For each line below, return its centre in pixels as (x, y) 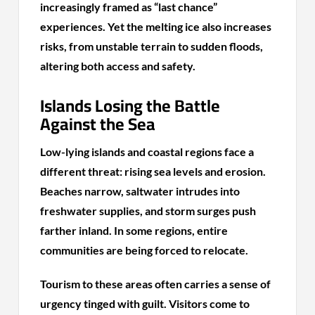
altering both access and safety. (118, 65)
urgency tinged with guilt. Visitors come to (145, 303)
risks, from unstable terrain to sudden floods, (152, 46)
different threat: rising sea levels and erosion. (153, 171)
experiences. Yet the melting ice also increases (156, 26)
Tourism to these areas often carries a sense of (156, 283)
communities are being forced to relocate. (144, 250)
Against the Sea (98, 124)
